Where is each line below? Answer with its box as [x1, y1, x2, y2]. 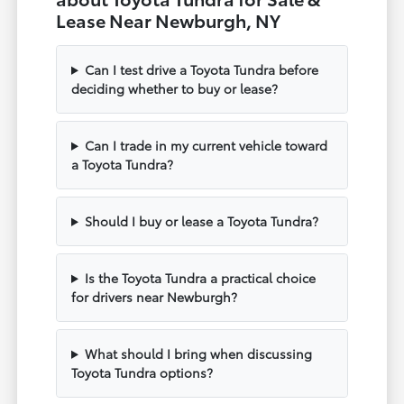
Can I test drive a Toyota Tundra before [84, 60, 318, 78]
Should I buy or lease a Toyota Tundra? [84, 211, 318, 230]
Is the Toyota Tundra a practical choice [84, 268, 316, 287]
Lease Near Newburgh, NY [56, 6, 281, 32]
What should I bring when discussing [84, 344, 312, 363]
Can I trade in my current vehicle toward [84, 135, 327, 154]
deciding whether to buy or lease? [71, 78, 279, 97]
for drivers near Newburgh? [71, 287, 238, 306]
